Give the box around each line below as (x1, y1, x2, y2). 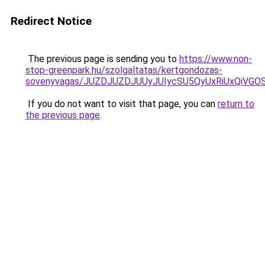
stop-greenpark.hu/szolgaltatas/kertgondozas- (25, 64, 222, 76)
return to (218, 98, 254, 109)
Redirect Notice (11, 14, 92, 28)
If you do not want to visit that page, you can (25, 98, 218, 109)
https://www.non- (179, 53, 252, 64)
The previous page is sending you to (25, 53, 179, 64)
